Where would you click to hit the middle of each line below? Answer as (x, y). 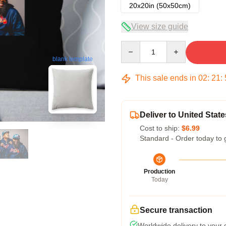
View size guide (160, 26)
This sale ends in (166, 78)
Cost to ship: (161, 128)
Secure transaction (176, 210)
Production (159, 172)
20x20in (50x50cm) (160, 6)
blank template (73, 59)
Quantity (134, 45)
